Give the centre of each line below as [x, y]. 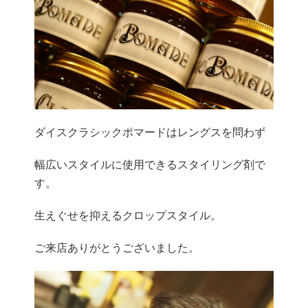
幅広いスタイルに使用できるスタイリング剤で [150, 165]
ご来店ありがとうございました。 [117, 248]
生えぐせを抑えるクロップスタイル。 [128, 216]
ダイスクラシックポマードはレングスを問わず [150, 133]
